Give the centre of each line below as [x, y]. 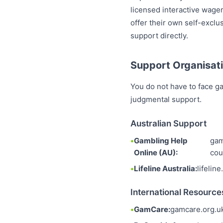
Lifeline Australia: [166, 168]
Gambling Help [161, 141]
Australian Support [168, 123]
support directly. [159, 36]
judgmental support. [166, 99]
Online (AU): [156, 153]
